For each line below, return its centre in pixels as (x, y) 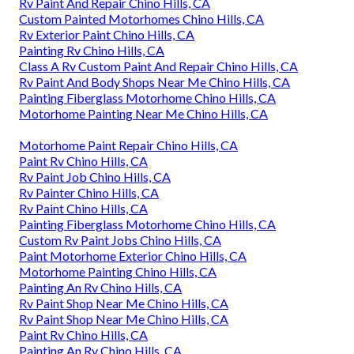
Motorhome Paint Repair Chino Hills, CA (128, 145)
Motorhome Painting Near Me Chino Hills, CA (143, 114)
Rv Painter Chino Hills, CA (89, 193)
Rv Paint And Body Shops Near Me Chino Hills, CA (154, 82)
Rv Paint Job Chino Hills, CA (95, 177)
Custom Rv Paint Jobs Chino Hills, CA (120, 240)
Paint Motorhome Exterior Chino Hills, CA (133, 256)
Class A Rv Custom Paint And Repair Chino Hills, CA (158, 66)
